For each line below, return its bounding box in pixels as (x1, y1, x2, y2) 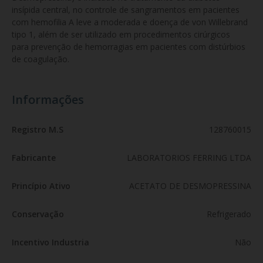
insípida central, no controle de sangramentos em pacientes (12, 4, 242, 15)
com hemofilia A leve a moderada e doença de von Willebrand (12, 16, 250, 28)
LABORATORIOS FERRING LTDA (127, 152, 251, 163)
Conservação (12, 208, 64, 220)
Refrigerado (207, 208, 251, 220)
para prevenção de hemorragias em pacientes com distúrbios (12, 41, 248, 52)
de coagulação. (12, 53, 69, 65)
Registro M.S (12, 124, 63, 135)
